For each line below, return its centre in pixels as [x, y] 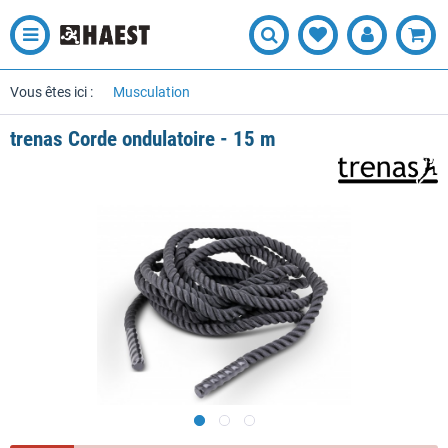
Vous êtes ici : [51, 92]
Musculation [151, 92]
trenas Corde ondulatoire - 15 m [143, 139]
